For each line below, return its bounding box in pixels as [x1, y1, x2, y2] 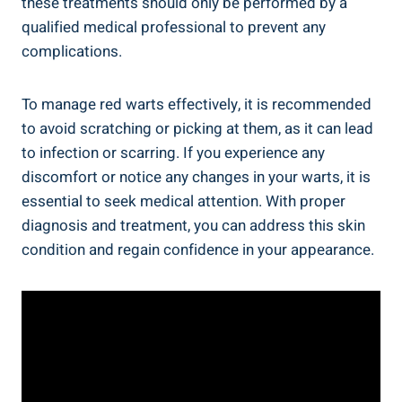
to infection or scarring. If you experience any [22, 141, 325, 164]
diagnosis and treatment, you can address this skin [22, 214, 365, 237]
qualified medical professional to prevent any [22, 15, 326, 39]
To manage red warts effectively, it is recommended [22, 92, 371, 116]
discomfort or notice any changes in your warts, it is [22, 165, 371, 188]
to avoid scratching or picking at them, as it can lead [22, 117, 373, 140]
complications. [22, 39, 122, 63]
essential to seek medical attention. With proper [22, 189, 345, 213]
